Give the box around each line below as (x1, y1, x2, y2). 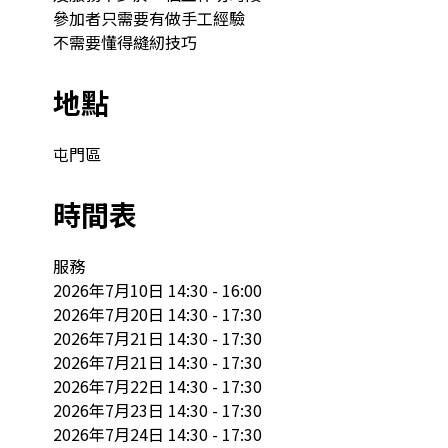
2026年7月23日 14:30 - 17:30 (52, 397, 262, 422)
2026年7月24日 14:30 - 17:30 (52, 421, 262, 446)
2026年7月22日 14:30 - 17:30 (52, 373, 262, 398)
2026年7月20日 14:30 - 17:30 (52, 301, 262, 326)
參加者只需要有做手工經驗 (52, 5, 245, 30)
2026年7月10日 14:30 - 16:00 (52, 277, 262, 302)
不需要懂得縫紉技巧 (52, 29, 197, 54)
